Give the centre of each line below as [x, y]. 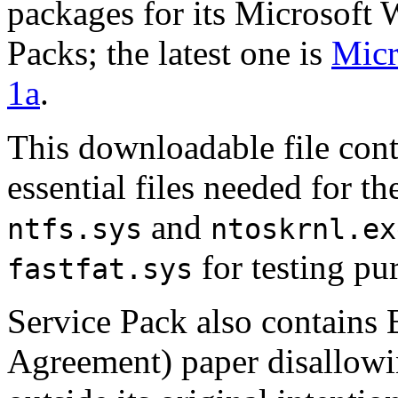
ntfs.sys [75, 229]
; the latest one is [210, 52]
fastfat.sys [100, 269]
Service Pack [97, 321]
